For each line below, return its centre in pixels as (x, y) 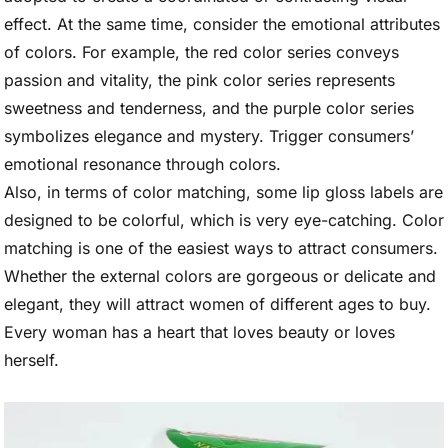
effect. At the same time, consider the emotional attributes (222, 24)
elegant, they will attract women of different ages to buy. (217, 304)
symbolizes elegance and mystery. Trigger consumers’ (209, 136)
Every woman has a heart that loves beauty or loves (199, 332)
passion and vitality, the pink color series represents (199, 80)
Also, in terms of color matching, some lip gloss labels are (223, 192)
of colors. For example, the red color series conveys (201, 52)
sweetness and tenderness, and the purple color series (209, 108)
